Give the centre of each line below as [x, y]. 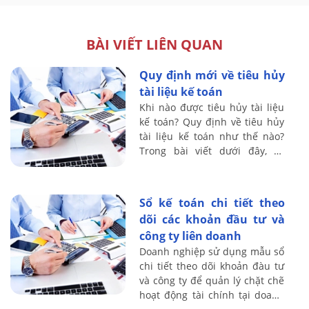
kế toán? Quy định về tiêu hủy [212, 122]
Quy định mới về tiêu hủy [144, 76]
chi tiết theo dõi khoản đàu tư [212, 266]
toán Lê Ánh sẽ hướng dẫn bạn [212, 166]
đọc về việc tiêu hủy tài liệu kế [212, 180]
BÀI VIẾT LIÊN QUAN [154, 45]
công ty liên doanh [191, 236]
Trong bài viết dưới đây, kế [212, 151]
